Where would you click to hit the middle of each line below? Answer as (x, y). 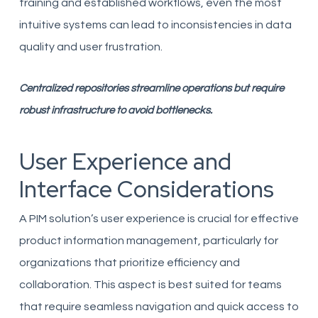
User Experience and (125, 161)
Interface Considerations (146, 189)
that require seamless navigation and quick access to (159, 307)
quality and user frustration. (91, 47)
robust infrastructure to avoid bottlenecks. (115, 110)
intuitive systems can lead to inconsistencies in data (155, 25)
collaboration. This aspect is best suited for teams (150, 285)
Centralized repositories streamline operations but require (151, 88)
